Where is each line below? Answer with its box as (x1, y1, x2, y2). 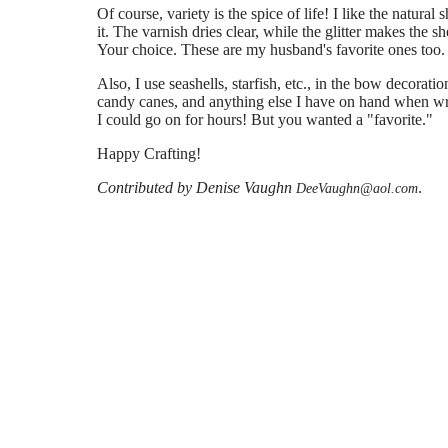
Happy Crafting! (97, 145, 201, 162)
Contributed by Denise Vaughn (97, 179, 296, 196)
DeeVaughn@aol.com (296, 181, 418, 196)
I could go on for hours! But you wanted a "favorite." (97, 111, 433, 128)
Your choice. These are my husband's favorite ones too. (97, 41, 445, 58)
